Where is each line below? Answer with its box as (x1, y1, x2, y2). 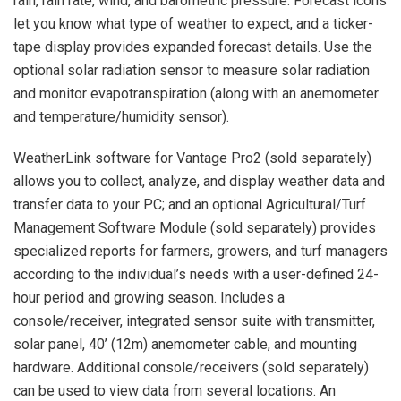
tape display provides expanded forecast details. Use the (13, 38, 372, 56)
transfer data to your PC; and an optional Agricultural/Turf (13, 196, 366, 214)
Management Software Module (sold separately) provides (13, 219, 376, 237)
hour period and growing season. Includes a (13, 289, 285, 307)
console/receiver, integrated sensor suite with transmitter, (13, 312, 375, 330)
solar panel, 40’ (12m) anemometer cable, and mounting (13, 336, 357, 354)
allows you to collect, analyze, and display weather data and (13, 173, 385, 191)
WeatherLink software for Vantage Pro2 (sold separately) (13, 149, 371, 167)
